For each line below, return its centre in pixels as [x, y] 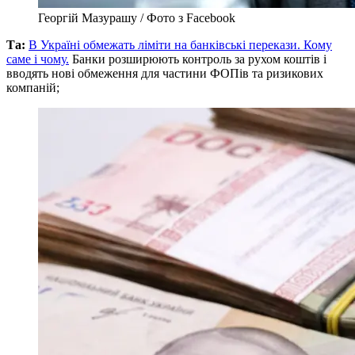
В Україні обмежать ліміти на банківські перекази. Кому [180, 44]
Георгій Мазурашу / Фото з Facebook [137, 17]
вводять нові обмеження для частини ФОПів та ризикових [165, 73]
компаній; [33, 87]
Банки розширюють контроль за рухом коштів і [199, 59]
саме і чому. [38, 59]
